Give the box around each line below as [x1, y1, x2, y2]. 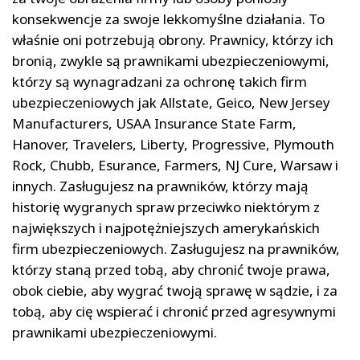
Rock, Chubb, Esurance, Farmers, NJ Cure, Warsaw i [12, 156, 338, 174]
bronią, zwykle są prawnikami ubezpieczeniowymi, [12, 51, 329, 70]
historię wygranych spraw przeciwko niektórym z [12, 198, 320, 216]
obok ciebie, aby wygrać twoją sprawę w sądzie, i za [12, 281, 337, 300]
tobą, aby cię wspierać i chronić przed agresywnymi [12, 302, 336, 321]
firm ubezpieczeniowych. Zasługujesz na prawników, [12, 239, 340, 258]
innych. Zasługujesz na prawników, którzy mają [12, 177, 309, 195]
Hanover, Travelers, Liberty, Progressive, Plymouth [12, 135, 334, 153]
